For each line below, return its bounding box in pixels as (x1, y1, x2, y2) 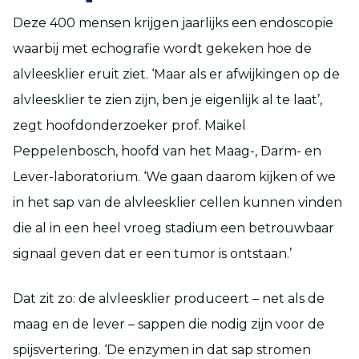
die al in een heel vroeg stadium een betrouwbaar (13, 220, 334, 236)
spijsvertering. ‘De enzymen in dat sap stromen (13, 341, 311, 357)
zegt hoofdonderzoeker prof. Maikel (13, 117, 246, 133)
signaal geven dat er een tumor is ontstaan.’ (13, 245, 292, 261)
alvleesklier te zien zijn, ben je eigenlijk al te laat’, (13, 91, 322, 107)
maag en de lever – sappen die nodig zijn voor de (13, 316, 325, 332)
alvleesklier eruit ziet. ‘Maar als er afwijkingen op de (13, 66, 340, 82)
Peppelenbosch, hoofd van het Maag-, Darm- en (13, 143, 321, 159)
